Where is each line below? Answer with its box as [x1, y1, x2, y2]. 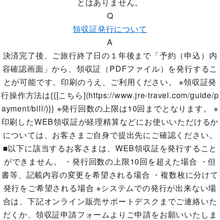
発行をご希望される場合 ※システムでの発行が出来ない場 [3, 182, 217, 193]
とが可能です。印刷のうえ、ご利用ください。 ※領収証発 [3, 76, 217, 87]
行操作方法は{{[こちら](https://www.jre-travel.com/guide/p [1, 89, 219, 101]
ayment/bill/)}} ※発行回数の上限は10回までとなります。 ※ [1, 103, 219, 114]
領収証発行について [73, 23, 147, 34]
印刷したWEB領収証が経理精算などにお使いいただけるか [1, 116, 219, 127]
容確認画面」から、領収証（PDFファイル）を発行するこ [2, 63, 218, 74]
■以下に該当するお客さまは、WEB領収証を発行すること [2, 142, 218, 154]
